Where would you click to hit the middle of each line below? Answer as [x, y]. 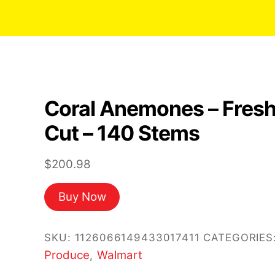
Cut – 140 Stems [122, 133]
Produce [67, 254]
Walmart [119, 254]
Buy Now [82, 197]
